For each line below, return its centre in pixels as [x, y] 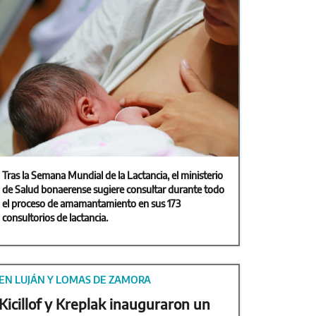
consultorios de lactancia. [56, 218]
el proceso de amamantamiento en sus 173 [91, 203]
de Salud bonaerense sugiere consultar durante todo [113, 189]
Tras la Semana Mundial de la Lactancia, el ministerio [113, 175]
